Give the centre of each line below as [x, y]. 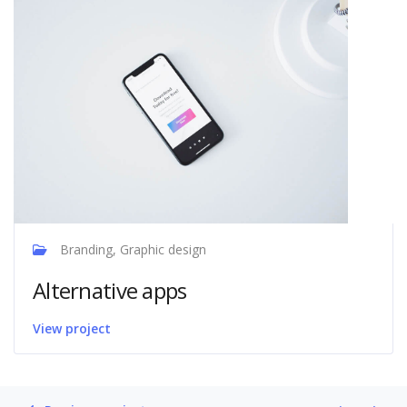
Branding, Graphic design [131, 249]
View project [72, 328]
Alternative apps [110, 290]
